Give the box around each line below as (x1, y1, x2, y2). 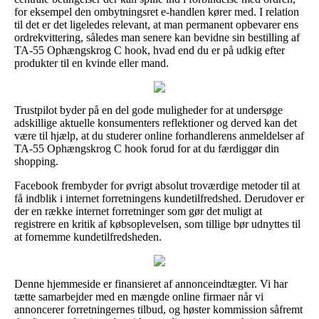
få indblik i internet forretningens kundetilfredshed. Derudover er (14, 192, 304, 204)
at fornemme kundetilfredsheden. (14, 230, 162, 243)
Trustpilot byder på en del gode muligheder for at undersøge (14, 103, 283, 116)
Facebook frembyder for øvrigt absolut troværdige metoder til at (14, 179, 300, 192)
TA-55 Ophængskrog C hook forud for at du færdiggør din (14, 142, 279, 155)
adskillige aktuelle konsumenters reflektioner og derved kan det (14, 116, 297, 129)
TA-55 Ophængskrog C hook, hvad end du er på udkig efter (14, 43, 285, 56)
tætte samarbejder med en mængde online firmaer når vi (14, 290, 263, 303)
